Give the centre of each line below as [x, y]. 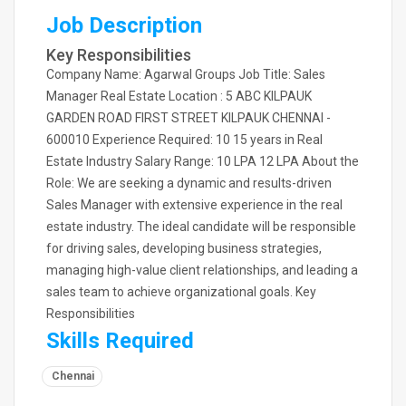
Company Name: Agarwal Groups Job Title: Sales [186, 74]
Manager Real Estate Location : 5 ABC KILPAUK [179, 96]
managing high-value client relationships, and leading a [202, 270]
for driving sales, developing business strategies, [184, 248]
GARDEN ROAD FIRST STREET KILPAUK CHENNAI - [188, 118]
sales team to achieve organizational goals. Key [181, 292]
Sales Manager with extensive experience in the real [194, 205]
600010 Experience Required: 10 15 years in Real [184, 140]
